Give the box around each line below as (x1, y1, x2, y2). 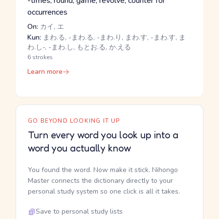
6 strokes (27, 53, 53, 61)
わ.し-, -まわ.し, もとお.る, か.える (27, 43, 131, 52)
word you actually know (28, 142, 131, 154)
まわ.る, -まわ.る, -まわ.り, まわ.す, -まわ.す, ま (41, 33, 186, 42)
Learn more (27, 67, 63, 76)
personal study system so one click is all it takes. (28, 187, 180, 196)
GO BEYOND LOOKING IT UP (28, 117, 121, 125)
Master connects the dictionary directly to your (28, 176, 173, 185)
